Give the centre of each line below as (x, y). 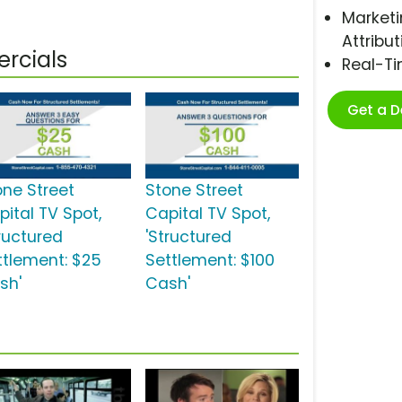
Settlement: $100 (210, 261)
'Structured (188, 237)
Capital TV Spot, (207, 214)
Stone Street (194, 191)
